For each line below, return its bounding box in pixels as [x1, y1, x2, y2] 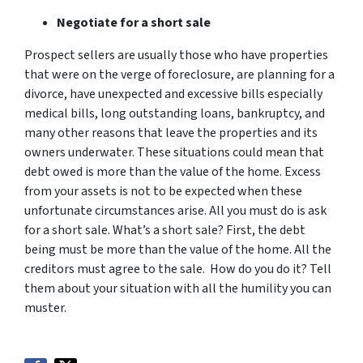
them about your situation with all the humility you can [24, 279, 331, 297]
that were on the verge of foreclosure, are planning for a [24, 65, 335, 83]
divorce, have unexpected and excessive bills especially [24, 84, 322, 103]
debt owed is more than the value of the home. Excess [24, 162, 321, 181]
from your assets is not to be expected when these [24, 181, 302, 200]
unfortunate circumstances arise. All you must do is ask [24, 201, 327, 220]
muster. [24, 298, 66, 317]
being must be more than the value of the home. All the [24, 240, 331, 258]
